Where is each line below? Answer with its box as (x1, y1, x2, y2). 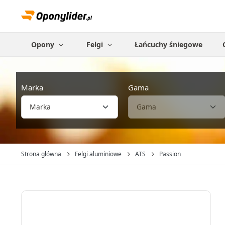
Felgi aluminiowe (75, 150, 122, 158)
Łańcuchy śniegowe (135, 40, 203, 49)
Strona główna (21, 150, 61, 158)
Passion (159, 150, 181, 158)
